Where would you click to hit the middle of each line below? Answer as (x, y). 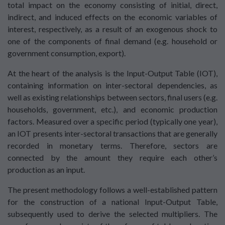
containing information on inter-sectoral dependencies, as (113, 85)
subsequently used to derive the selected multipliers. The (113, 213)
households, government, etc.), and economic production (113, 109)
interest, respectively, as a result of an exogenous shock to (113, 29)
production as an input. (46, 169)
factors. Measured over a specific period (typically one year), (113, 121)
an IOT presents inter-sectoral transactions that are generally (113, 133)
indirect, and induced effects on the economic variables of (113, 17)
